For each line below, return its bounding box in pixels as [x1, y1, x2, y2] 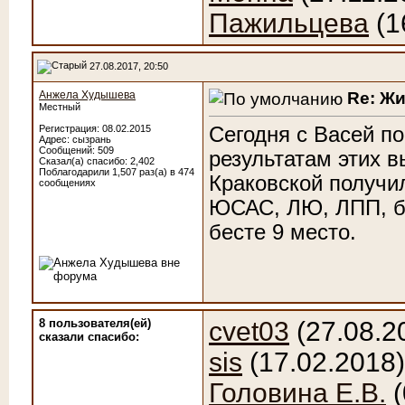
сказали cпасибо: [39, 330, 139, 344]
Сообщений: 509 [39, 145, 114, 155]
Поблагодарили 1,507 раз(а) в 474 [39, 166, 194, 177]
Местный [39, 101, 80, 112]
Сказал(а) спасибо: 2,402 [39, 155, 155, 166]
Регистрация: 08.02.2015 [39, 123, 151, 134]
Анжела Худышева [39, 89, 136, 101]
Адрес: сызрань [39, 134, 111, 145]
